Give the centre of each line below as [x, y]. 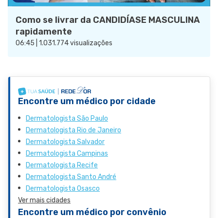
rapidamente [44, 31]
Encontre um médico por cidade [87, 101]
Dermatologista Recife [62, 165]
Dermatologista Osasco [63, 189]
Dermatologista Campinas [67, 154]
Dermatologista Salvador [65, 142]
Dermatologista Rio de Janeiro [73, 130]
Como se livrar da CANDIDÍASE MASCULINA [108, 20]
